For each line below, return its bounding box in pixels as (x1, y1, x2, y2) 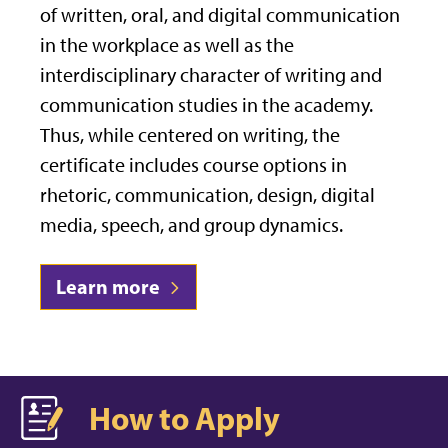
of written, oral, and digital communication (40, 3, 400, 28)
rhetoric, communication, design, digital (40, 183, 375, 208)
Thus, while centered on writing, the (40, 123, 340, 148)
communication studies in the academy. (40, 93, 373, 118)
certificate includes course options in (40, 153, 347, 178)
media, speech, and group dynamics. (40, 213, 343, 238)
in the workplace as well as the (40, 33, 294, 58)
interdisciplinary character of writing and (40, 63, 382, 88)
